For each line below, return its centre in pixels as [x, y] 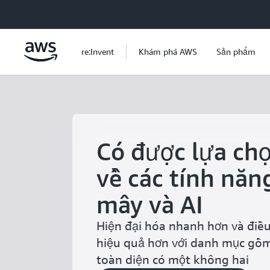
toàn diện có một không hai [173, 259]
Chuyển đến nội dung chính [58, 12]
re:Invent [98, 52]
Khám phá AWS [168, 52]
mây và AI [150, 204]
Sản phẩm [236, 52]
